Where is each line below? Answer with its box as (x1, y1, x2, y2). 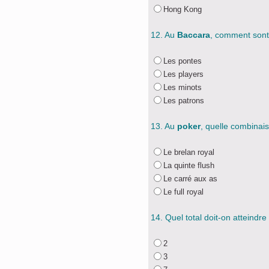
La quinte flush (163, 161, 214, 170)
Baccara (177, 30, 210, 40)
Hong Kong (163, 5, 202, 14)
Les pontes (163, 56, 202, 65)
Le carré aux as (163, 174, 217, 183)
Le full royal (163, 187, 204, 196)
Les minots (163, 83, 202, 92)
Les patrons (163, 96, 204, 105)
